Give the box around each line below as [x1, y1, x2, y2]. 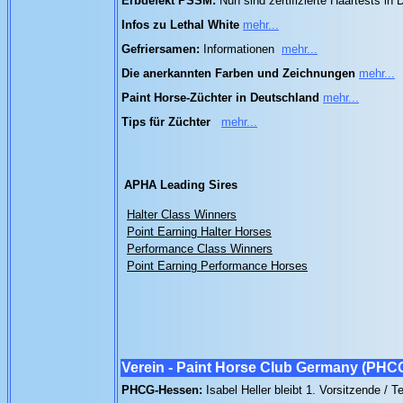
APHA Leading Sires [124, 178, 237, 192]
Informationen [200, 42, 274, 56]
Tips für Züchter [121, 115, 210, 129]
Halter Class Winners [127, 208, 237, 221]
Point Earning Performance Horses [127, 259, 308, 273]
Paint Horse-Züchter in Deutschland [121, 91, 319, 104]
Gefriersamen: [121, 42, 200, 56]
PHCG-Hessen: [121, 383, 206, 397]
